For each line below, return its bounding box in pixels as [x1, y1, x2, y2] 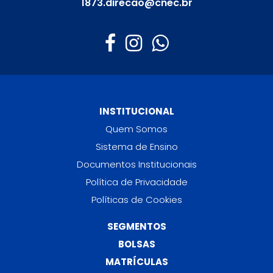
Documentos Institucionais [76, 158, 197, 171]
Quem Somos [105, 122, 168, 136]
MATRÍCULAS [105, 255, 168, 269]
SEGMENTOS [107, 220, 166, 233]
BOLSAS [118, 238, 155, 251]
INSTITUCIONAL [99, 105, 174, 118]
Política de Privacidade [85, 175, 188, 189]
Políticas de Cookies [91, 193, 182, 207]
